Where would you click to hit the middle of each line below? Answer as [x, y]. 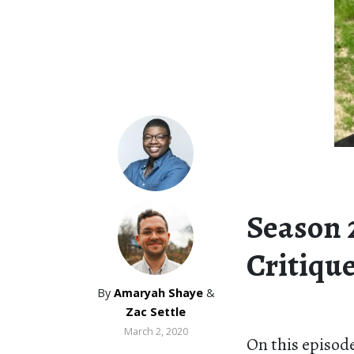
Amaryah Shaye [158, 293]
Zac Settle [156, 312]
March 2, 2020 [156, 331]
